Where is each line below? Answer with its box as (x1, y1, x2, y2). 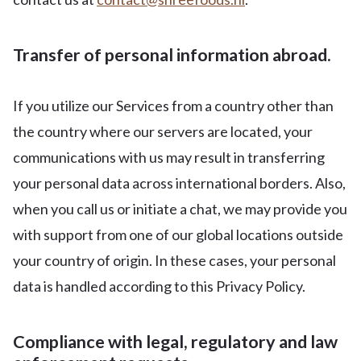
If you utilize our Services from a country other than (13, 97, 334, 114)
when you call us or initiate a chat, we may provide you (13, 200, 347, 218)
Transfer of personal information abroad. (13, 44, 331, 65)
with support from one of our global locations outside (13, 226, 343, 243)
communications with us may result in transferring (13, 148, 325, 166)
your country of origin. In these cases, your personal (13, 251, 336, 269)
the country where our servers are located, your (13, 122, 313, 140)
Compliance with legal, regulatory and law (13, 331, 338, 352)
